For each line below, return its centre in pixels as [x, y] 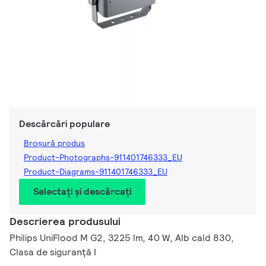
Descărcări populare [64, 124]
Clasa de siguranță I [53, 252]
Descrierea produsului [65, 221]
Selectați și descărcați [82, 192]
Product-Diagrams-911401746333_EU [96, 172]
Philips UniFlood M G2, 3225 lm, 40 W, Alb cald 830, [122, 238]
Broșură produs [54, 143]
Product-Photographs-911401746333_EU [103, 158]
